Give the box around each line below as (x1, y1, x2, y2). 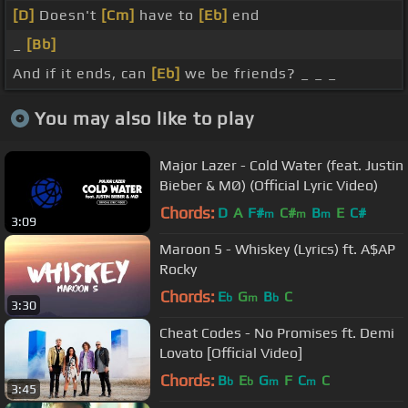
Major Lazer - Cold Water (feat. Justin (159, 156, 403, 174)
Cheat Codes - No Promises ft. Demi (159, 323, 394, 342)
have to (135, 6, 199, 25)
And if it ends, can (13, 65, 151, 83)
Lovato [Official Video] (159, 343, 302, 362)
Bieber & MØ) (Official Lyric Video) (159, 176, 378, 194)
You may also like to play (34, 107, 254, 128)
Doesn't (35, 6, 101, 25)
